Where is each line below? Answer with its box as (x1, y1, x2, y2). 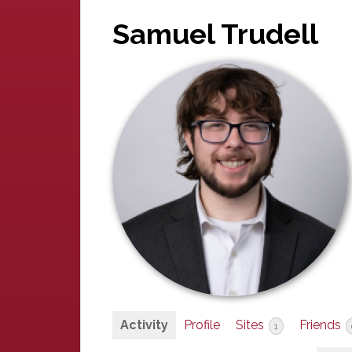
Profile (184, 317, 220, 332)
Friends (299, 317, 344, 332)
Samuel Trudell (112, 17, 318, 50)
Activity (120, 317, 168, 332)
